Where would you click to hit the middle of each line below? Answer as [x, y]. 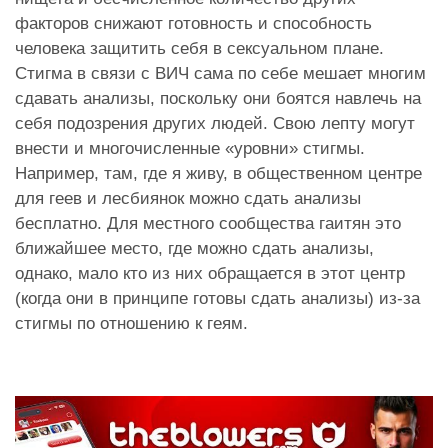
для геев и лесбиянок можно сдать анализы [188, 198]
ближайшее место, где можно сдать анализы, [194, 248]
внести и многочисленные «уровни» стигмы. [190, 148]
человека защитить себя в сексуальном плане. [199, 48]
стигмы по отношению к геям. [131, 323]
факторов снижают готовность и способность [193, 23]
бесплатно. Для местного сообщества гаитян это [208, 223]
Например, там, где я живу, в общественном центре [218, 173]
